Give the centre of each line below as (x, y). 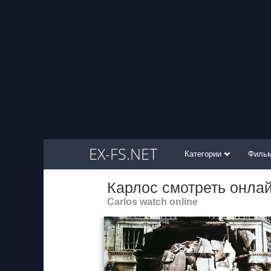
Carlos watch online (152, 202)
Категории (204, 154)
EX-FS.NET (123, 154)
